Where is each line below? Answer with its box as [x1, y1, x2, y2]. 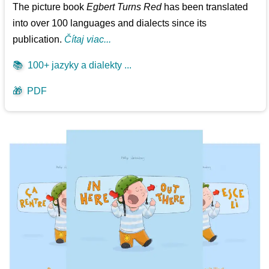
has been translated [162, 1, 249, 12]
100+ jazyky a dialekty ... [23, 59, 132, 70]
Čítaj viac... [64, 34, 112, 44]
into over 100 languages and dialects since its [13, 17, 207, 28]
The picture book [13, 1, 87, 12]
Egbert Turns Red [86, 1, 162, 12]
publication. [13, 34, 65, 44]
